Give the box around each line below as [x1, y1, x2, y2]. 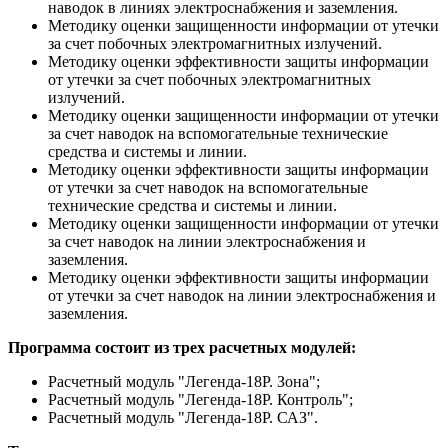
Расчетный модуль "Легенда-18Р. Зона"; [48, 372, 320, 390]
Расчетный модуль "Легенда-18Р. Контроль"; [48, 390, 353, 408]
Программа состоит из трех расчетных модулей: [8, 338, 360, 356]
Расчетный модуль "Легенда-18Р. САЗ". [48, 408, 318, 426]
